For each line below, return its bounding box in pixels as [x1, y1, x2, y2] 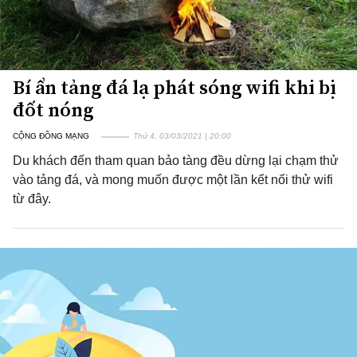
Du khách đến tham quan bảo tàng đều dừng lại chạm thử [13, 154, 339, 167]
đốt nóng [13, 96, 94, 123]
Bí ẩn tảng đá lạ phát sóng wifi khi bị [13, 74, 336, 100]
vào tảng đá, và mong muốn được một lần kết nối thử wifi [13, 173, 333, 186]
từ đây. [13, 192, 51, 206]
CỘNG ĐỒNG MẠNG [13, 131, 89, 140]
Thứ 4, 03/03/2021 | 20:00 [133, 131, 231, 140]
